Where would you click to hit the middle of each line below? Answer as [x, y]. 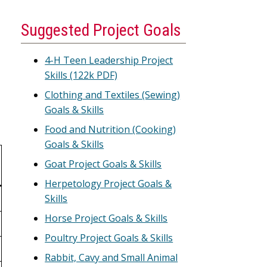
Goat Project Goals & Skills [103, 164]
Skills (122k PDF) [81, 75]
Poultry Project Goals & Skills [109, 238]
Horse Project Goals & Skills [106, 218]
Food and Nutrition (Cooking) [111, 129]
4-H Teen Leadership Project [109, 60]
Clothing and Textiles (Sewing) [113, 95]
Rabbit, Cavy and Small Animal [111, 257]
